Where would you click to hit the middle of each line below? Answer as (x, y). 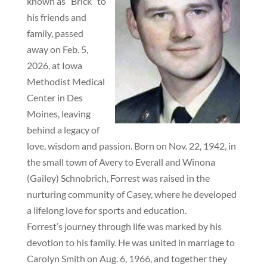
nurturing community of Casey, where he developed (131, 194)
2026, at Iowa (54, 65)
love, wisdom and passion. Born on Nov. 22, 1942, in (131, 146)
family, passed (55, 33)
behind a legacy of (63, 130)
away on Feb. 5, (57, 49)
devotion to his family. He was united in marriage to (131, 242)
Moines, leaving (58, 114)
